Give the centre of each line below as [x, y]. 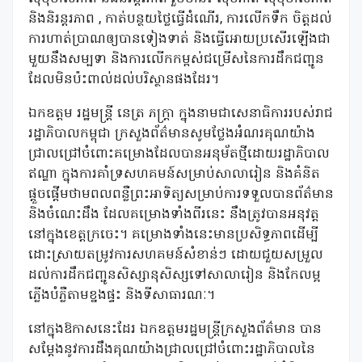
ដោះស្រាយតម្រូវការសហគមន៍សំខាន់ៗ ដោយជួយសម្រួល [176, 256]
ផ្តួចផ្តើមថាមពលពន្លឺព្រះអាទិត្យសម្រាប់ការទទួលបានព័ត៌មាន [181, 195]
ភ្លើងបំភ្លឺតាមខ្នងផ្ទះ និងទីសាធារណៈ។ [122, 296]
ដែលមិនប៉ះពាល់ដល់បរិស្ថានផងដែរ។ [124, 80]
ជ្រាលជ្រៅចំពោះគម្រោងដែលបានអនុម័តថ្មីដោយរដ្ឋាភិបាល [179, 155]
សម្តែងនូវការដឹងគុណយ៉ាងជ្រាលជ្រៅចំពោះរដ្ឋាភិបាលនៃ [172, 350]
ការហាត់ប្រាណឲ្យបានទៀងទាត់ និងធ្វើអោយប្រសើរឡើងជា [179, 40]
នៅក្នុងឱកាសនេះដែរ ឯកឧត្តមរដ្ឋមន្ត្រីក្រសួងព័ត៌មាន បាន [175, 330]
